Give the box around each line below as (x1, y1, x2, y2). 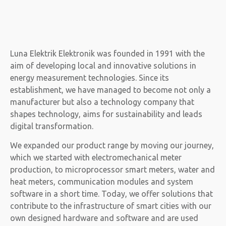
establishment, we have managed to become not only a (10, 85, 211, 94)
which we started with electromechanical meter (10, 153, 182, 162)
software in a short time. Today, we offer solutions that (10, 189, 213, 199)
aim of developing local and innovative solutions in (10, 61, 196, 70)
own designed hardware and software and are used (10, 213, 198, 223)
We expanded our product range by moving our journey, (10, 141, 214, 150)
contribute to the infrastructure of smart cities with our (10, 201, 211, 211)
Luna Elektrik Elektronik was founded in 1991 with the (10, 48, 205, 58)
